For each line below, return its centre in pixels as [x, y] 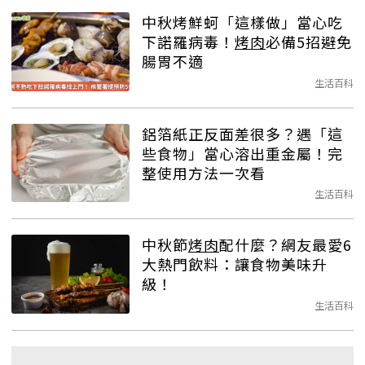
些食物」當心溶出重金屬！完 [242, 153]
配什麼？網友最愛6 [286, 245]
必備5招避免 [309, 42]
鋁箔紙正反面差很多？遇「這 [242, 133]
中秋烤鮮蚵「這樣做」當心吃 [242, 22]
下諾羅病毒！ [188, 42]
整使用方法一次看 [204, 172]
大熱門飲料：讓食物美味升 [235, 264]
